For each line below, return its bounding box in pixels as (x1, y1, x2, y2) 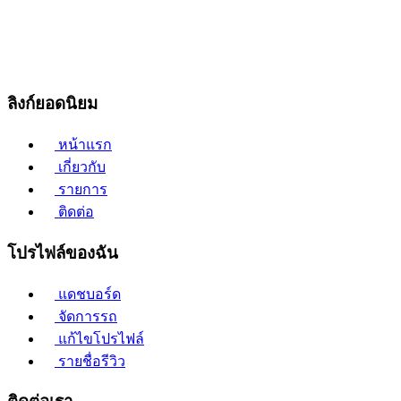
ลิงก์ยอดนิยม (7, 94, 98, 114)
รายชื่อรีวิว (55, 353, 125, 369)
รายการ (58, 182, 107, 198)
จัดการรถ (55, 308, 117, 324)
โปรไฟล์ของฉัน (7, 243, 118, 262)
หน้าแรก (58, 137, 112, 153)
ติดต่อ (58, 204, 94, 220)
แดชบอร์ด (55, 286, 121, 302)
